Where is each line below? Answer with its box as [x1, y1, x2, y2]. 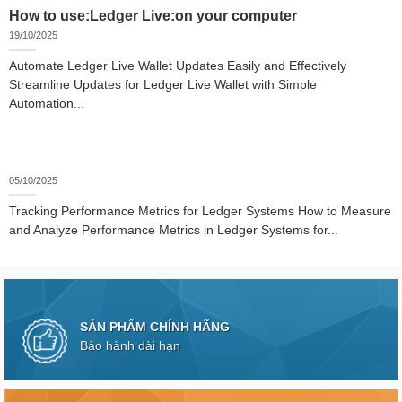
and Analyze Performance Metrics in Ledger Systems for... [9, 223, 338, 238]
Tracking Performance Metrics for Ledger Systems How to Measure [9, 205, 391, 219]
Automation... [9, 97, 84, 111]
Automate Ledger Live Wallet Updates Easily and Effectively [9, 59, 346, 74]
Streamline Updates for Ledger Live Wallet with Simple [9, 78, 317, 92]
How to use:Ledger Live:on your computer [9, 7, 297, 23]
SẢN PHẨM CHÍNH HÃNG [79, 319, 230, 334]
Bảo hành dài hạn [79, 338, 180, 353]
